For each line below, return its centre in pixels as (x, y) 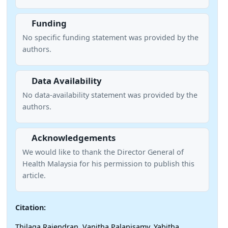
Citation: (31, 208)
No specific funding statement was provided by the (110, 38)
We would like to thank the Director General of (103, 152)
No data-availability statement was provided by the (110, 95)
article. (34, 176)
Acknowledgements (73, 138)
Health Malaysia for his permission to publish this (108, 164)
